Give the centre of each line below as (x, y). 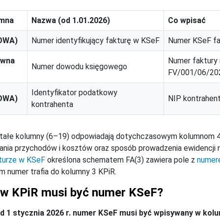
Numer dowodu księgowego (79, 67)
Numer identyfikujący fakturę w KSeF (96, 41)
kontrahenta (52, 105)
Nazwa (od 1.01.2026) (71, 21)
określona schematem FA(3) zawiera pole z (121, 160)
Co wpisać (187, 21)
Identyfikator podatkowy (74, 93)
